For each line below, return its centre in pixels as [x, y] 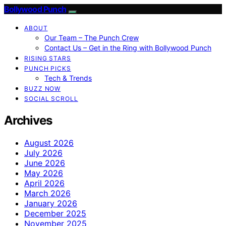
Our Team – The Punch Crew [92, 38]
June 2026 [45, 163]
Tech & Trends [68, 78]
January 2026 [51, 203]
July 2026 [43, 153]
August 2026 [49, 143]
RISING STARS [48, 58]
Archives [28, 120]
